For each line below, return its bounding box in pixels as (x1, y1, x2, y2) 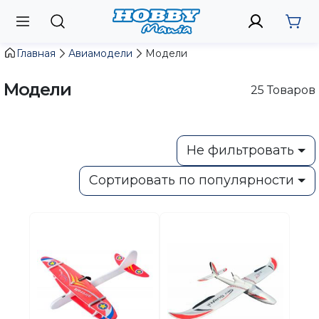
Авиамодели (68, 46, 132, 60)
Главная (16, 46, 56, 60)
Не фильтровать (187, 142, 295, 158)
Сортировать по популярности (89, 172, 295, 189)
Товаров (264, 83, 315, 97)
